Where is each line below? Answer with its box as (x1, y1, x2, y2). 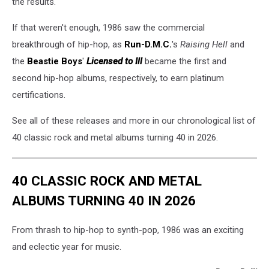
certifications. (12, 89, 65, 100)
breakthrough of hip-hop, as (12, 38, 124, 50)
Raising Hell (180, 38, 228, 50)
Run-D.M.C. (124, 38, 172, 50)
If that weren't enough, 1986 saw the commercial (12, 22, 205, 33)
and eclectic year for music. (12, 241, 121, 253)
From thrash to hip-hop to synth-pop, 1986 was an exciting (12, 225, 244, 236)
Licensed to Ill (86, 55, 142, 67)
